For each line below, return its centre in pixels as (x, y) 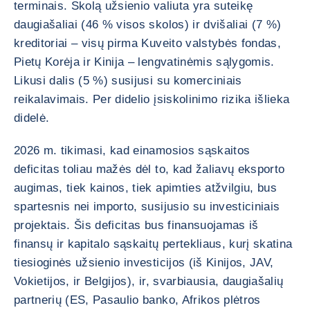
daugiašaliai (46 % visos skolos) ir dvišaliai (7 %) (148, 25)
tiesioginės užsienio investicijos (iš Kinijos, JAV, (144, 263)
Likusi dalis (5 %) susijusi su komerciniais (128, 81)
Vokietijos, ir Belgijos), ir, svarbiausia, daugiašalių (149, 281)
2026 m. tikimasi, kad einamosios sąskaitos (132, 151)
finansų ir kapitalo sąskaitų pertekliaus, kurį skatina (153, 244)
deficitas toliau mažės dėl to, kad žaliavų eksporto (149, 169)
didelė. (32, 118)
